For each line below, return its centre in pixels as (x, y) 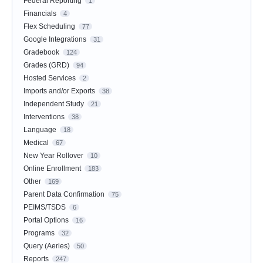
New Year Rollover (53, 156)
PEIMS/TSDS (45, 208)
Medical (36, 143)
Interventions (44, 117)
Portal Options (46, 220)
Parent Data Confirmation (64, 195)
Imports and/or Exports (59, 91)
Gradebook (41, 53)
